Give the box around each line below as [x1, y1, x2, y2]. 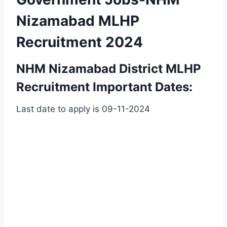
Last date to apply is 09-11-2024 [16, 103, 150, 114]
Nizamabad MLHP [16, 12, 139, 29]
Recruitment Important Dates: [16, 79, 193, 94]
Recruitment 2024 [16, 33, 143, 51]
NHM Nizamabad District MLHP [16, 61, 201, 76]
